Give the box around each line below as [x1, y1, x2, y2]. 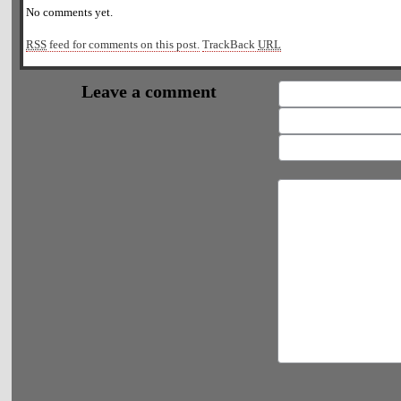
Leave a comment [81, 81, 218, 101]
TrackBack [202, 37, 259, 51]
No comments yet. [26, 5, 114, 20]
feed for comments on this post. [47, 37, 200, 51]
